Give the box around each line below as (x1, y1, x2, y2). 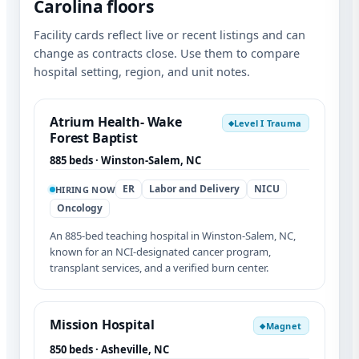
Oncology (57, 201, 103, 216)
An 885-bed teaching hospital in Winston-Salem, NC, (50, 228, 296, 244)
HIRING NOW (55, 183, 116, 196)
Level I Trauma (233, 117, 301, 130)
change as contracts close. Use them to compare (34, 45, 300, 62)
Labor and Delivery (149, 182, 240, 196)
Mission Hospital (50, 316, 155, 334)
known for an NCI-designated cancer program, (50, 244, 271, 260)
